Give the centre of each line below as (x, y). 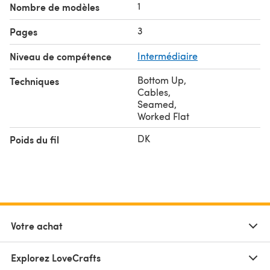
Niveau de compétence (61, 56)
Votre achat (37, 225)
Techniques (34, 81)
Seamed (156, 104)
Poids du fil (34, 139)
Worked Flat (163, 116)
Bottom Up (161, 80)
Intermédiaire (168, 55)
